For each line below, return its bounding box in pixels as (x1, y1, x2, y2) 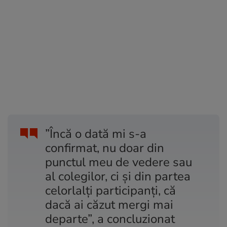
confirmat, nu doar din (45, 140, 164, 157)
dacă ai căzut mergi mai (45, 197, 173, 213)
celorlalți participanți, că (45, 182, 176, 199)
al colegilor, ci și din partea (45, 168, 191, 185)
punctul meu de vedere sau (45, 154, 192, 171)
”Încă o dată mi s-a (45, 126, 146, 142)
